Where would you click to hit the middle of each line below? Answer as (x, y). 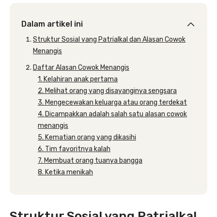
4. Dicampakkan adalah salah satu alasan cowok (112, 114)
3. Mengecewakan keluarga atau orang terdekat (112, 102)
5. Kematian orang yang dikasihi (87, 137)
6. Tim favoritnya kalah (74, 149)
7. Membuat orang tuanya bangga (90, 161)
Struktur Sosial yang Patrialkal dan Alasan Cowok (109, 39)
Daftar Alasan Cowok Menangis (81, 68)
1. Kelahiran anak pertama (78, 79)
